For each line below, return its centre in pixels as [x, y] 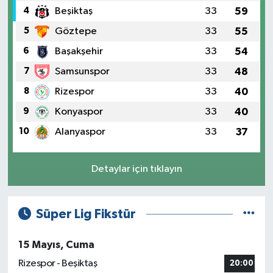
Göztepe [76, 31]
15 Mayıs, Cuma [56, 245]
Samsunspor [82, 71]
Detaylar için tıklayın [136, 169]
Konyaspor [79, 112]
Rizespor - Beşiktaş [58, 264]
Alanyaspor [80, 132]
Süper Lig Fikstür [86, 214]
